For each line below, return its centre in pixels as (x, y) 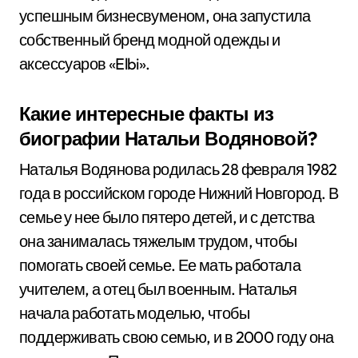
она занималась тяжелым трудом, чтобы (158, 241)
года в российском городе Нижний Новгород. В (179, 193)
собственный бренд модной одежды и (150, 40)
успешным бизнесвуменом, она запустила (165, 16)
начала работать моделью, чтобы (134, 313)
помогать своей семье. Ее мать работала (160, 265)
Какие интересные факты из (147, 113)
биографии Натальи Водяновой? (168, 138)
